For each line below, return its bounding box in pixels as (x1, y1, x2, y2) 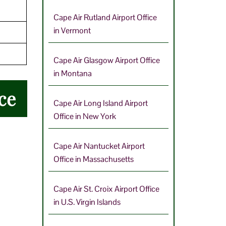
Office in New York (53, 111, 116, 122)
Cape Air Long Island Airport (53, 98, 148, 109)
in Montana (53, 68, 92, 79)
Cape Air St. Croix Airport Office (53, 184, 159, 195)
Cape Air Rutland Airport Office (53, 12, 157, 23)
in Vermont (53, 25, 91, 36)
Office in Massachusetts (53, 154, 134, 165)
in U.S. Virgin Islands (53, 197, 121, 208)
